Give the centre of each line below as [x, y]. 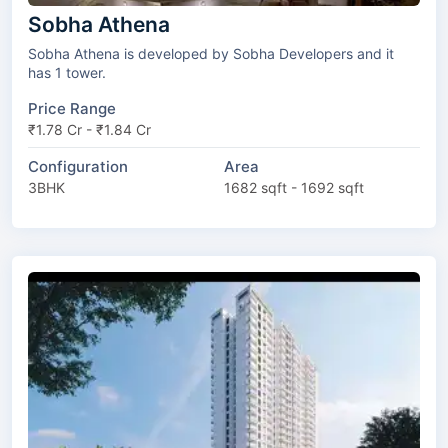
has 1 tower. [67, 73]
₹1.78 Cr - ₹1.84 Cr [89, 130]
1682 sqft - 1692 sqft [294, 188]
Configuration [78, 167]
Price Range [72, 109]
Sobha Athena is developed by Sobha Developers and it [192, 54]
